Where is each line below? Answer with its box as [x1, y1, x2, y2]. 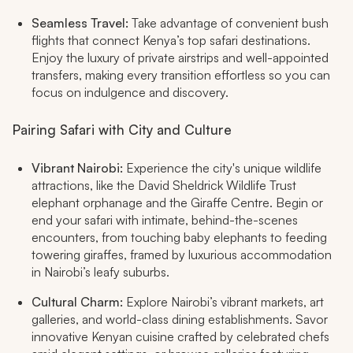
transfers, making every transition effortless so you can [32, 67, 330, 84]
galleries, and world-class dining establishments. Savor [32, 311, 328, 328]
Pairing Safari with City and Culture [13, 121, 232, 139]
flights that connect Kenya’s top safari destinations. [32, 32, 310, 49]
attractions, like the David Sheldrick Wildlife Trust [32, 177, 296, 194]
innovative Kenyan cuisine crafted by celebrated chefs [32, 329, 329, 345]
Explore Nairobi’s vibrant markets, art [126, 294, 324, 310]
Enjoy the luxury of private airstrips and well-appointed [32, 50, 329, 66]
